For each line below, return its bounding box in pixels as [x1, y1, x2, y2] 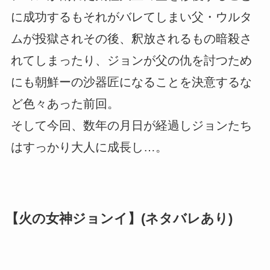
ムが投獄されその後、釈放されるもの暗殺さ [10, 31, 252, 45]
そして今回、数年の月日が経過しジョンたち [10, 118, 252, 132]
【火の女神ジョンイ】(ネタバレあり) [5, 211, 233, 226]
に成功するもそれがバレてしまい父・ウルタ [10, 10, 252, 24]
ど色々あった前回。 [10, 96, 119, 110]
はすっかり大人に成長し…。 [10, 140, 168, 154]
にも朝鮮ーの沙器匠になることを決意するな [10, 75, 252, 89]
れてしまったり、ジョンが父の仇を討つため [10, 53, 252, 67]
